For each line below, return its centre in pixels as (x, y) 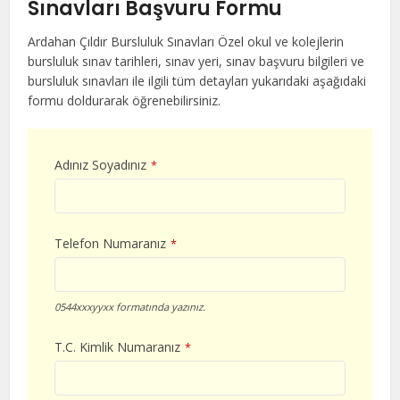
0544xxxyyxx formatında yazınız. (130, 307)
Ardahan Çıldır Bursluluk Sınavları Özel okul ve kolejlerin (186, 42)
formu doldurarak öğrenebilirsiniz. (125, 101)
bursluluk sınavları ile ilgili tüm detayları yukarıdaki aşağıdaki (197, 81)
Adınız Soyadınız (101, 165)
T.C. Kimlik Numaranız (118, 347)
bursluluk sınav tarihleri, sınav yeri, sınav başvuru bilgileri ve (196, 62)
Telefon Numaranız (111, 244)
